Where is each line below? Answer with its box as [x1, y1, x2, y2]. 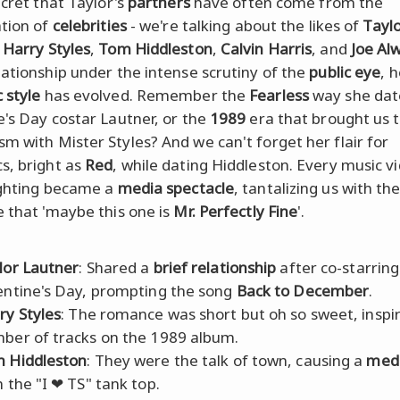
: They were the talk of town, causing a [87, 349, 367, 371]
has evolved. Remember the [40, 84, 250, 105]
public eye [309, 61, 381, 82]
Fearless [249, 84, 309, 105]
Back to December [236, 279, 370, 301]
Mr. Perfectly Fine [173, 200, 298, 221]
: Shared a [79, 256, 154, 278]
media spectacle [117, 177, 235, 198]
